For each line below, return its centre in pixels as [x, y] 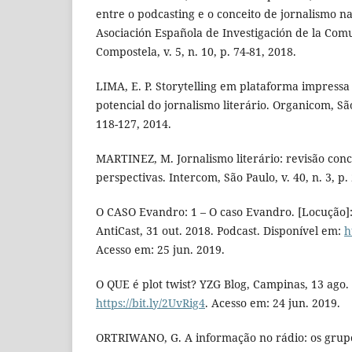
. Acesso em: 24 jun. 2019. [273, 303]
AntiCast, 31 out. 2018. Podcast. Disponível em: [220, 231]
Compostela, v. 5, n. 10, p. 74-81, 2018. [196, 52]
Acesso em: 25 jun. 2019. [160, 250]
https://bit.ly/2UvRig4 [150, 303]
